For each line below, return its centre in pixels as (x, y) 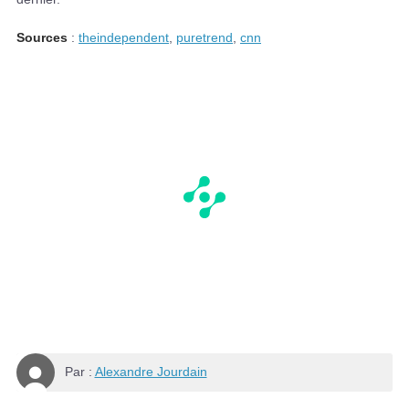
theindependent (124, 37)
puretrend (204, 37)
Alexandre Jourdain (151, 372)
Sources (42, 37)
